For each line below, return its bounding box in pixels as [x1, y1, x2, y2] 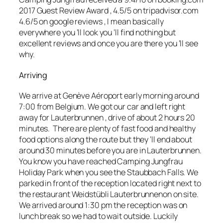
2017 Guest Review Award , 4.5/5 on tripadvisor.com [19, 5, 199, 16]
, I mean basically [102, 16, 164, 27]
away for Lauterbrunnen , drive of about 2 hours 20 [19, 112, 195, 123]
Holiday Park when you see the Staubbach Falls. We [19, 167, 199, 178]
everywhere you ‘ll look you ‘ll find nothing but [19, 27, 176, 38]
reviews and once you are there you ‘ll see [52, 38, 198, 49]
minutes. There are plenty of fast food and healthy [19, 123, 196, 134]
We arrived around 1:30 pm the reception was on [19, 200, 188, 211]
